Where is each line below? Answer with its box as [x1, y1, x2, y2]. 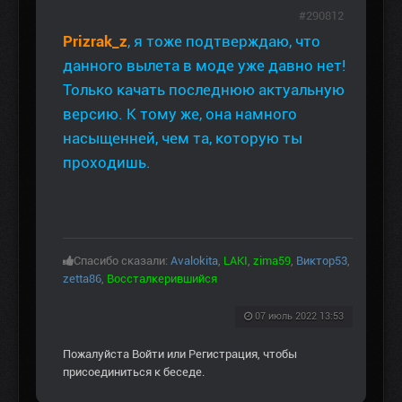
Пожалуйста [63, 347, 132, 362]
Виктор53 [296, 254, 347, 268]
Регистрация [188, 347, 258, 362]
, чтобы [258, 347, 297, 362]
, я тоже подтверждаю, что [127, 32, 320, 51]
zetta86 [63, 272, 101, 286]
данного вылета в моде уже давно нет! [63, 57, 345, 75]
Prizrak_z [63, 32, 127, 51]
